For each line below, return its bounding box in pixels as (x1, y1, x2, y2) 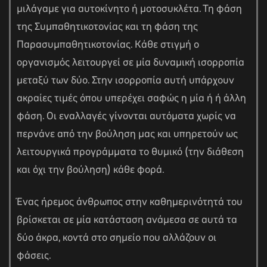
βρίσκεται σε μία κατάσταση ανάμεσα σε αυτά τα (17, 213, 237, 228)
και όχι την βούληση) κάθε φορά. (17, 163, 164, 178)
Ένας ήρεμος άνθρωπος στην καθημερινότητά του (17, 195, 243, 210)
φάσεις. (17, 249, 51, 263)
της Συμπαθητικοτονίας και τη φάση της (17, 20, 198, 35)
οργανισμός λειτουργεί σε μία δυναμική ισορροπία (17, 55, 244, 70)
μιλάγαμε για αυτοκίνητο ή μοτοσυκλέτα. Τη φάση (17, 2, 242, 17)
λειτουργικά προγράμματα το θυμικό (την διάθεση (17, 145, 244, 160)
